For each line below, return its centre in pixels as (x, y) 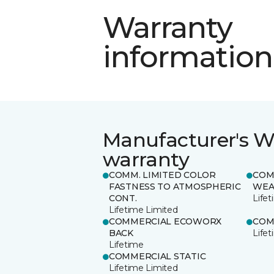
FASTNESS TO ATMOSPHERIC (175, 186)
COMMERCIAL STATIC (157, 256)
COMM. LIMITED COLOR (162, 175)
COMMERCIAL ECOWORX (165, 221)
